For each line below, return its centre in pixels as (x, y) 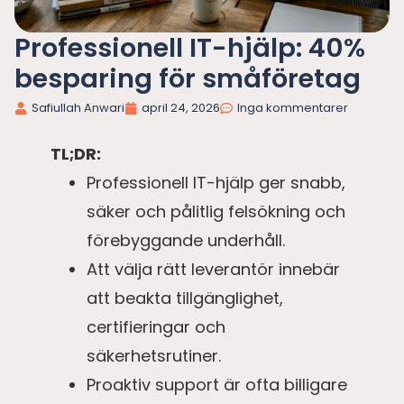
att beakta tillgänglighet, (185, 298)
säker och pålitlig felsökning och (216, 212)
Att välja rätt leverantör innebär (213, 270)
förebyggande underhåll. (186, 241)
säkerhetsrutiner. (154, 356)
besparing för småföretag (188, 79)
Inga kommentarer (293, 108)
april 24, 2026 (181, 108)
